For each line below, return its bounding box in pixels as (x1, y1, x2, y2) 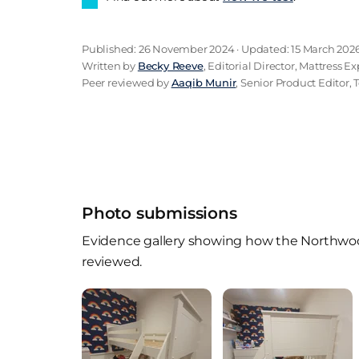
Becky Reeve (137, 59, 204, 72)
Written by (82, 59, 138, 72)
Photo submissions (82, 204, 237, 223)
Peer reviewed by (82, 76, 171, 89)
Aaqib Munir (171, 76, 236, 89)
